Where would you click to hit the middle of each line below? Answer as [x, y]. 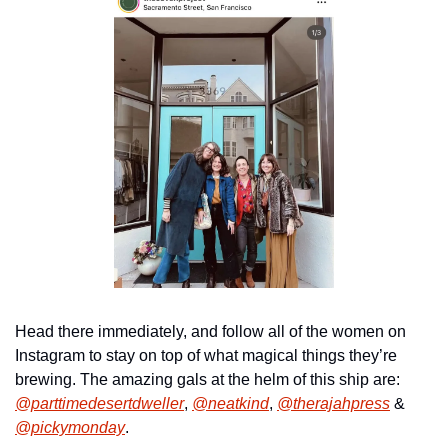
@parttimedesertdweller [99, 404]
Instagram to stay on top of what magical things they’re [206, 356]
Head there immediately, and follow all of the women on [210, 332]
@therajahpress [333, 404]
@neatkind [230, 404]
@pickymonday [70, 428]
